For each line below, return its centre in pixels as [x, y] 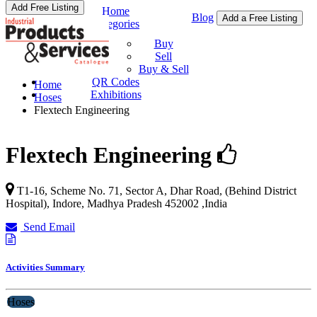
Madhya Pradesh [125, 203]
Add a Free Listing [259, 18]
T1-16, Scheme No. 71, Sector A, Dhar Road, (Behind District [157, 190]
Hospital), [29, 203]
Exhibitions [116, 94]
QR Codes [116, 82]
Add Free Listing [45, 7]
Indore [67, 203]
